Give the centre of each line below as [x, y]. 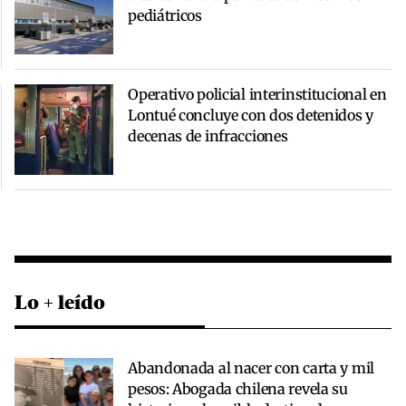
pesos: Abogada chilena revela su [238, 389]
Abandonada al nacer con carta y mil [251, 368]
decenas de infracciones [208, 136]
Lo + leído [60, 303]
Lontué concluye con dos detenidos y [251, 116]
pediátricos [165, 16]
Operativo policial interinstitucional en [257, 95]
